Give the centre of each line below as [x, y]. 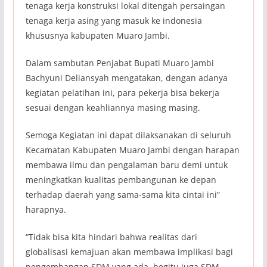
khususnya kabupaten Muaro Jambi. [97, 36]
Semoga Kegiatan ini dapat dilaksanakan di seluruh [128, 135]
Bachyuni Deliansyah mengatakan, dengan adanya [126, 78]
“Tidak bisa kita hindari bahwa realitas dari [111, 237]
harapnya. [46, 210]
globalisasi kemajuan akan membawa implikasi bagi [129, 252]
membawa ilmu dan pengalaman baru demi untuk [126, 165]
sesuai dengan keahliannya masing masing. [113, 108]
